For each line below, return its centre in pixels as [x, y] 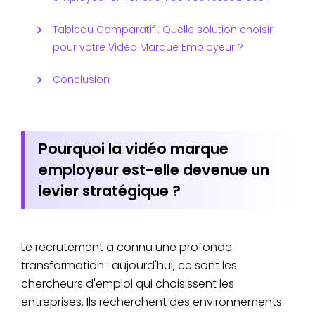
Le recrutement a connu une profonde [127, 247]
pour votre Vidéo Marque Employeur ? [148, 47]
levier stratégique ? [110, 191]
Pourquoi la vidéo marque [134, 148]
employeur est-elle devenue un [154, 169]
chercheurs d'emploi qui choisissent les [128, 283]
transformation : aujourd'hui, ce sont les [129, 265]
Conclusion [81, 79]
